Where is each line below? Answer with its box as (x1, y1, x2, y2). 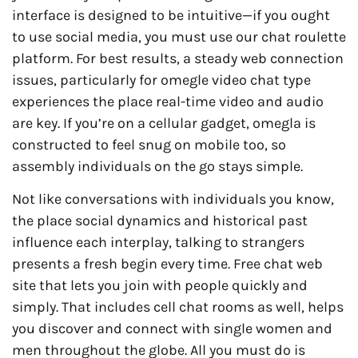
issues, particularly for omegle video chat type (12, 70, 311, 89)
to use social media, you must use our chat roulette (12, 27, 346, 46)
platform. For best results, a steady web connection (12, 49, 344, 67)
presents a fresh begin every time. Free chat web (12, 255, 323, 273)
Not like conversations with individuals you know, (12, 190, 334, 209)
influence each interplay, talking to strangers (12, 233, 304, 252)
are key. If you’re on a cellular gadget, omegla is (12, 113, 316, 132)
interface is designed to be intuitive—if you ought (12, 6, 330, 24)
